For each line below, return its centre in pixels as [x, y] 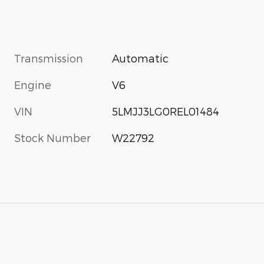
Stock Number [52, 137]
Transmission [49, 58]
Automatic [141, 58]
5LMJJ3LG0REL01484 [166, 111]
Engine [33, 84]
